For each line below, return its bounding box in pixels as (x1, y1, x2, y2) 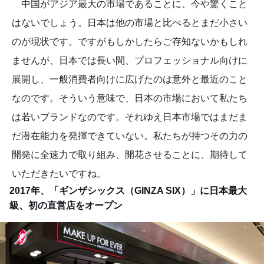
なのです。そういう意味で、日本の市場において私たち (12, 93, 247, 104)
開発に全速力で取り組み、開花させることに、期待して (12, 150, 247, 160)
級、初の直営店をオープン (9, 200, 123, 211)
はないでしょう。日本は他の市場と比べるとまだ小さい (12, 18, 247, 28)
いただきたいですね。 (12, 169, 106, 179)
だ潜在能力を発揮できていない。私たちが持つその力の (12, 131, 247, 141)
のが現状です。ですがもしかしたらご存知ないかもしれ (12, 37, 247, 47)
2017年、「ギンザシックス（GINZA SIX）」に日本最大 (9, 186, 247, 196)
